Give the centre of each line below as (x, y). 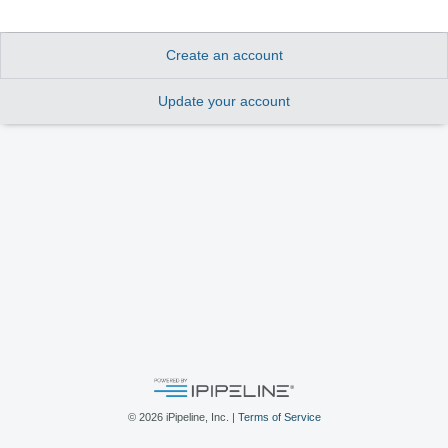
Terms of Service (279, 417)
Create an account (224, 55)
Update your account (224, 101)
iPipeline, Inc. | (200, 417)
